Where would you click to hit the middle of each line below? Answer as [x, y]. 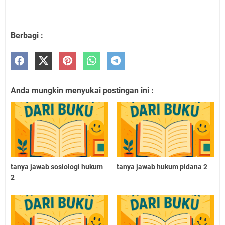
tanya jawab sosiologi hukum [57, 167]
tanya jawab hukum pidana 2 [162, 167]
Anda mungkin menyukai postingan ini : [82, 90]
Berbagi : [27, 35]
